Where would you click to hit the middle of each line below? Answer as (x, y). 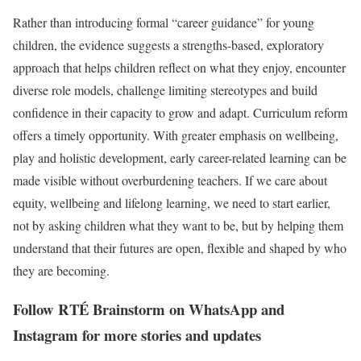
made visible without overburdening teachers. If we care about (170, 180)
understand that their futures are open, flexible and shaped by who (180, 247)
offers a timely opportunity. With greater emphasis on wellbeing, (176, 135)
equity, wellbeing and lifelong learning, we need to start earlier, (172, 202)
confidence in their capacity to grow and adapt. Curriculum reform (180, 112)
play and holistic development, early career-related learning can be (180, 157)
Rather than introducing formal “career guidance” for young (164, 22)
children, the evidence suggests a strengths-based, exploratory (168, 44)
